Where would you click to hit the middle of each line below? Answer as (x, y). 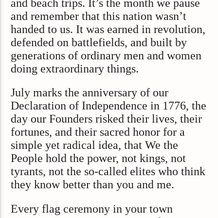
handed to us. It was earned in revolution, (108, 29)
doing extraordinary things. (75, 68)
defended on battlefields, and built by (99, 42)
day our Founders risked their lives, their (107, 119)
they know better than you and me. (93, 185)
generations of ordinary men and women (106, 55)
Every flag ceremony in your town (92, 209)
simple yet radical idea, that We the (95, 145)
